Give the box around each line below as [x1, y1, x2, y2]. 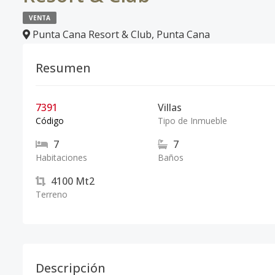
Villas [157, 101, 182, 114]
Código [36, 115, 64, 126]
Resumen [36, 60, 91, 76]
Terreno [36, 188, 68, 200]
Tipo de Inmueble [157, 115, 227, 126]
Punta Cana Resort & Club [33, 28, 152, 41]
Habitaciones [36, 152, 87, 163]
